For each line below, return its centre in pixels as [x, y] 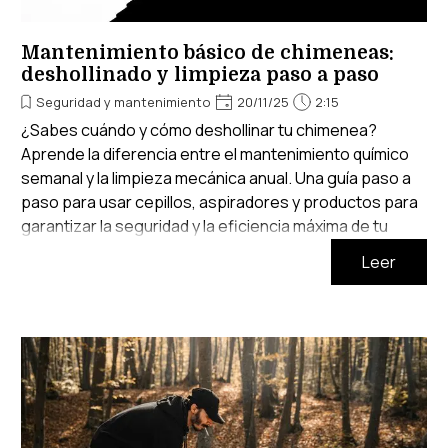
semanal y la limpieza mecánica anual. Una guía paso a [216, 178]
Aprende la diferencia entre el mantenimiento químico [215, 154]
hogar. [44, 250]
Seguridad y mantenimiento [123, 102]
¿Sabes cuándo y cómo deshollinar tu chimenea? [199, 130]
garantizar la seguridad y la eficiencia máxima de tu [204, 226]
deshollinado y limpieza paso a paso [200, 75]
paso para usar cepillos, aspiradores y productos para [219, 202]
